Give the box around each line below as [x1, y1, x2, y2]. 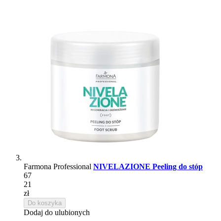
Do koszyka [28, 199, 62, 207]
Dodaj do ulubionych [24, 208, 90, 217]
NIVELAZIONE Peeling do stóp [93, 162, 203, 171]
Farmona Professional [24, 162, 93, 171]
